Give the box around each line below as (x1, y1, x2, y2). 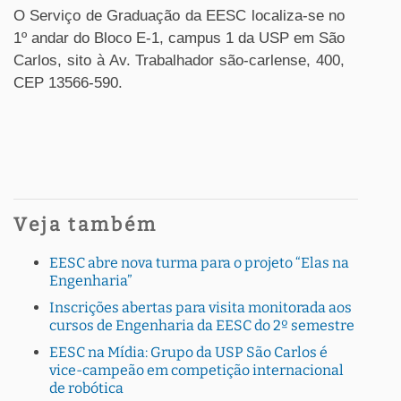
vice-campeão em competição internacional (49, 362, 344, 379)
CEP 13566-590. (13, 74, 123, 91)
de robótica (49, 380, 124, 397)
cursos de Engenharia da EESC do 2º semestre (49, 317, 354, 334)
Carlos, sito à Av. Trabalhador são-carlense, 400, (13, 52, 345, 69)
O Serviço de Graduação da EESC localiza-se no (13, 7, 345, 24)
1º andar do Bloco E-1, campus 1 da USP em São (13, 30, 345, 47)
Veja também (13, 213, 158, 236)
